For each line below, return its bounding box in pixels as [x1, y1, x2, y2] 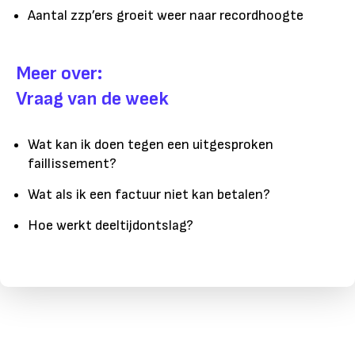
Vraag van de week [16, 86, 169, 110]
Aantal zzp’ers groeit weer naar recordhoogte [28, 6, 303, 24]
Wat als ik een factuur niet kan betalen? [28, 185, 270, 203]
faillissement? [28, 155, 116, 172]
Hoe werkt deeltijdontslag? [28, 216, 193, 234]
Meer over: [16, 61, 102, 85]
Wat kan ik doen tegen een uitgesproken [28, 136, 273, 153]
